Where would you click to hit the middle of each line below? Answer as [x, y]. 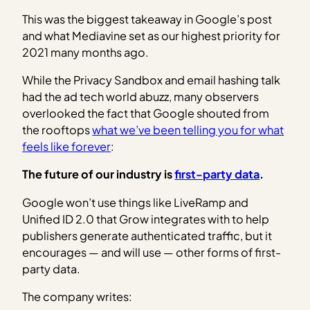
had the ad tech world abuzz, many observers [141, 96]
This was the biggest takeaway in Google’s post [147, 19]
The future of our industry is [99, 174]
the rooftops [57, 129]
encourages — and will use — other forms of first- [152, 252]
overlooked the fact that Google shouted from [146, 113]
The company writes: [77, 296]
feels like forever [67, 146]
